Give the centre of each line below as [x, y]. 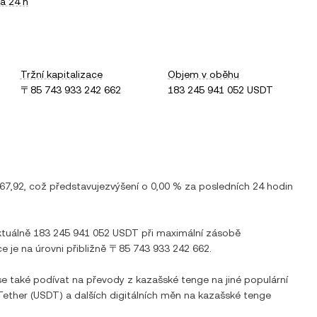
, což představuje [64, 186]
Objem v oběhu [204, 74]
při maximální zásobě [190, 233]
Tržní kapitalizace [61, 74]
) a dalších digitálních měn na [129, 295]
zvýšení [122, 186]
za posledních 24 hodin [237, 186]
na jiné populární [248, 279]
